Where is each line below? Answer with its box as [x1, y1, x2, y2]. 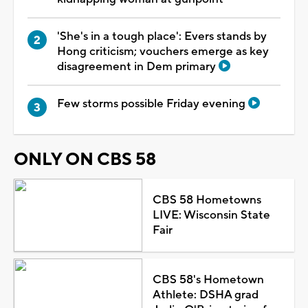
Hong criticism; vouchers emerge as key [57, 43, 269, 59]
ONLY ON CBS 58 [14, 148, 156, 171]
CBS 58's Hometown [152, 272, 264, 288]
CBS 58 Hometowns [152, 192, 261, 208]
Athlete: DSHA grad [152, 287, 258, 303]
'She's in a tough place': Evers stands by [57, 28, 267, 44]
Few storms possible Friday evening [57, 96, 248, 111]
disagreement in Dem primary [57, 58, 219, 74]
